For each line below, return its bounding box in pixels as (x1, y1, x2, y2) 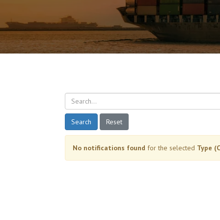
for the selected (145, 143, 197, 152)
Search (71, 117, 91, 126)
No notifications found (73, 143, 145, 152)
